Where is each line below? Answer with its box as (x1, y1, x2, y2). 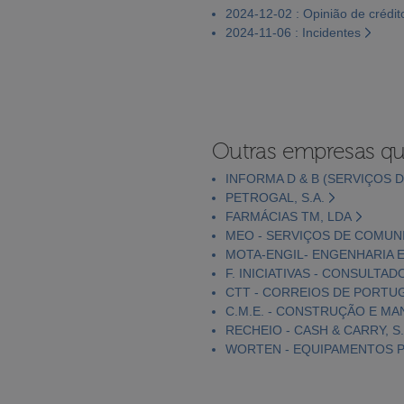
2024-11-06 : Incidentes (225, 24, 361, 40)
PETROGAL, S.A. (225, 189, 325, 205)
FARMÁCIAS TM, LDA (225, 208, 352, 224)
